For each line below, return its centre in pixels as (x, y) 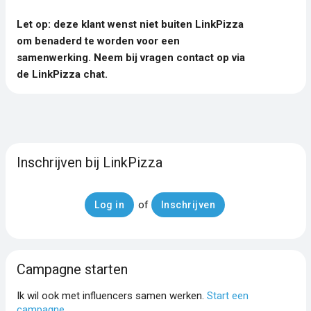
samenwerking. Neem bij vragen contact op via (131, 57)
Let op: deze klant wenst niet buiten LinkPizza (130, 24)
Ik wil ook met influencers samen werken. (111, 295)
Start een (227, 295)
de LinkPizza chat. (62, 74)
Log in (110, 204)
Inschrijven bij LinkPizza (89, 162)
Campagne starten (72, 269)
